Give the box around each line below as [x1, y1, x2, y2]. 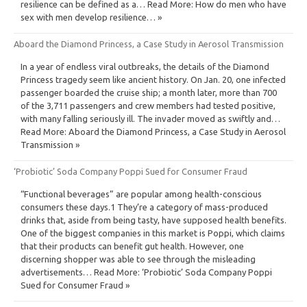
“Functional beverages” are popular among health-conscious [21, 188, 262, 199]
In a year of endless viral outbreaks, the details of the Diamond [21, 61, 269, 71]
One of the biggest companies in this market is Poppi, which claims [21, 228, 285, 238]
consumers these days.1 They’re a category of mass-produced [21, 201, 268, 212]
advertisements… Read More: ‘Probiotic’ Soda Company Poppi [21, 267, 272, 277]
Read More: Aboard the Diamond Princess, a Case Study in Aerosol [21, 126, 286, 136]
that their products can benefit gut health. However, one [21, 241, 244, 251]
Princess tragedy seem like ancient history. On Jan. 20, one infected [21, 74, 286, 84]
